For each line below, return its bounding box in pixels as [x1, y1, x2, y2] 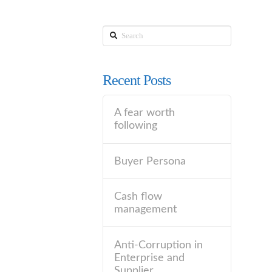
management [114, 204, 177, 215]
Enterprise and [114, 252, 185, 263]
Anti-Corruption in [114, 239, 203, 250]
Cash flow [114, 191, 162, 202]
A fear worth [114, 107, 175, 118]
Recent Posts [102, 72, 171, 89]
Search [101, 27, 128, 38]
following [114, 120, 157, 131]
